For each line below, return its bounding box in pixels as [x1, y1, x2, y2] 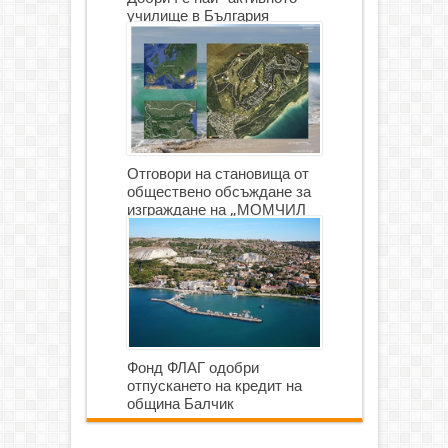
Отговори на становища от [126, 164, 309, 183]
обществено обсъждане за [126, 182, 311, 201]
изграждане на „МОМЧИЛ [126, 200, 306, 219]
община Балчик [126, 394, 234, 413]
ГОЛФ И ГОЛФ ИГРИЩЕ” [126, 218, 300, 237]
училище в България [126, 6, 269, 25]
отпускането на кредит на [126, 376, 302, 395]
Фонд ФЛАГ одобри [126, 358, 259, 377]
